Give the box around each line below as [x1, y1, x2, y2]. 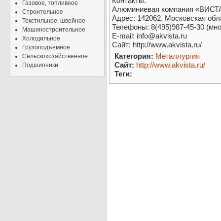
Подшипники [22, 62, 58, 69]
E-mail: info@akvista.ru [112, 32, 187, 40]
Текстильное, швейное [22, 17, 85, 24]
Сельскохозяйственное [22, 53, 88, 60]
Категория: [114, 52, 153, 61]
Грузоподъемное [22, 44, 70, 51]
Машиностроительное [22, 26, 85, 33]
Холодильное [22, 35, 60, 42]
